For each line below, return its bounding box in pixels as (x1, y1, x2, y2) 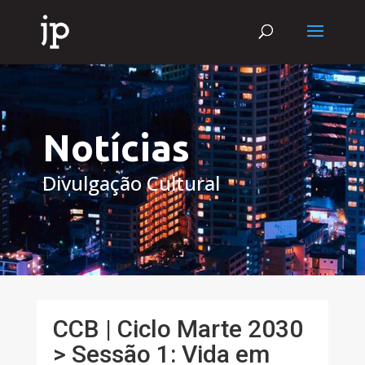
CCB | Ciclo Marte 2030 (52, 314, 303, 343)
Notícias (42, 126, 190, 169)
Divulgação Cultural (42, 169, 220, 196)
